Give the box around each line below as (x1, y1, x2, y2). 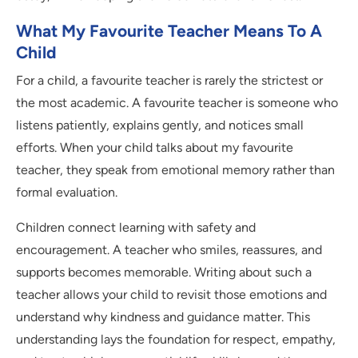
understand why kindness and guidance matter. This (16, 309, 310, 325)
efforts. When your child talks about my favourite (16, 140, 293, 156)
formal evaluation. (16, 185, 117, 201)
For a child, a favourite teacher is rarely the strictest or (16, 73, 323, 89)
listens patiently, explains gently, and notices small (16, 117, 304, 133)
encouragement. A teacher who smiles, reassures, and (16, 242, 322, 258)
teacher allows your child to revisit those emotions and (16, 287, 327, 303)
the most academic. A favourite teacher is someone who (16, 95, 338, 111)
